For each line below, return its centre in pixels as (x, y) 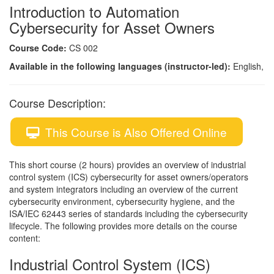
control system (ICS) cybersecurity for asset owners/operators (129, 177)
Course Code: (38, 48)
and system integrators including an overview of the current (124, 189)
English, (247, 66)
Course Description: (57, 103)
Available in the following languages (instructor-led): (120, 66)
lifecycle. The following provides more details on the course (123, 226)
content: (27, 238)
